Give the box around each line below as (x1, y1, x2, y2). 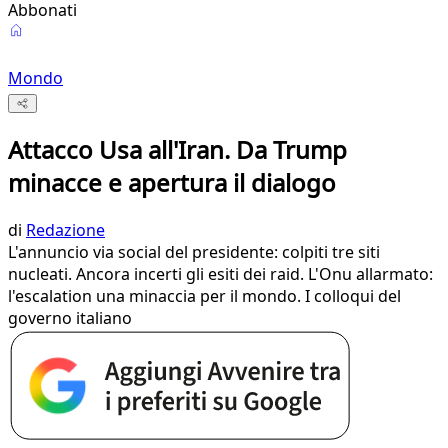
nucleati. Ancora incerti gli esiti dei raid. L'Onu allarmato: (8, 263, 433, 286)
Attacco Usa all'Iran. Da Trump (8, 133, 347, 167)
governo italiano (8, 307, 132, 330)
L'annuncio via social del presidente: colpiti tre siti (8, 241, 380, 264)
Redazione (26, 219, 105, 242)
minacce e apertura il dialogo (8, 166, 336, 200)
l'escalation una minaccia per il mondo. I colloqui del (8, 285, 401, 308)
